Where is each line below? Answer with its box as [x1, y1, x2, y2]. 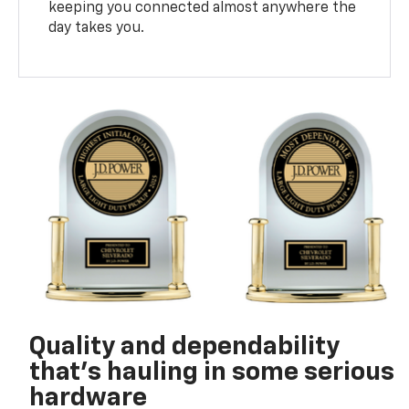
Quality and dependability [29, 333, 341, 360]
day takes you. [48, 20, 145, 36]
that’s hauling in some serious [29, 359, 395, 385]
